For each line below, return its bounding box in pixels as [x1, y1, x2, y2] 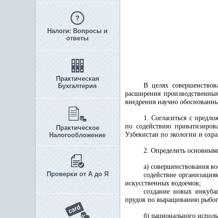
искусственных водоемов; [125, 180, 201, 187]
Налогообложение [49, 131, 106, 139]
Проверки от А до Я [46, 170, 109, 178]
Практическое [55, 124, 99, 131]
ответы [66, 35, 89, 42]
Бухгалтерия [58, 82, 97, 90]
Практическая [55, 75, 99, 82]
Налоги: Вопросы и [47, 27, 108, 35]
